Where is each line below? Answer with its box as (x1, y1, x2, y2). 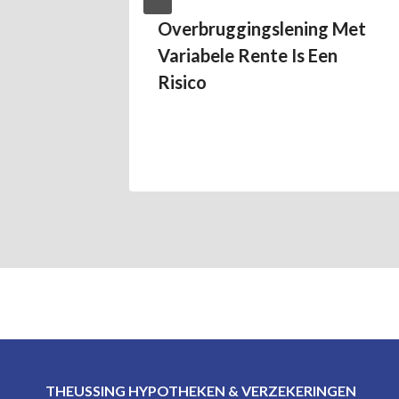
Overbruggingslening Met (158, 18, 366, 39)
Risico (158, 71, 207, 93)
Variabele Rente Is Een (158, 45, 338, 66)
